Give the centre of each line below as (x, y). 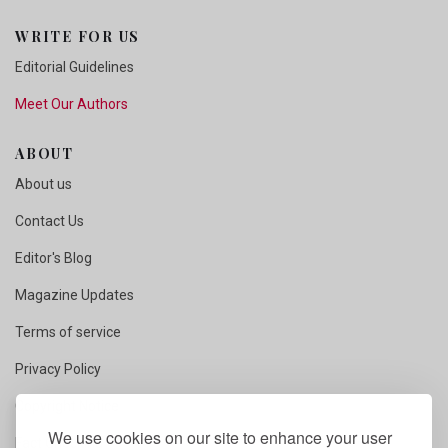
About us (43, 184)
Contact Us (49, 221)
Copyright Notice (67, 406)
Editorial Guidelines (74, 67)
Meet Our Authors (71, 104)
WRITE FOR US (77, 36)
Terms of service (68, 332)
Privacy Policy (58, 369)
